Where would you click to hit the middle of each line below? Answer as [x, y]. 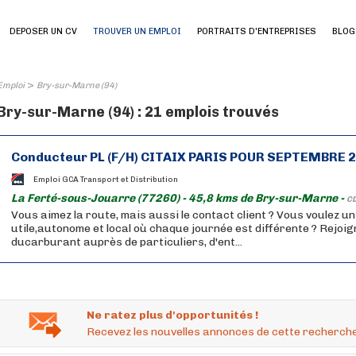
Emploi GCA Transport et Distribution [106, 179]
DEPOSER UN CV [43, 31]
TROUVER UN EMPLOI [137, 31]
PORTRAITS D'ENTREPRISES [257, 31]
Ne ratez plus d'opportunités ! [172, 315]
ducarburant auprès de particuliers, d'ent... [127, 242]
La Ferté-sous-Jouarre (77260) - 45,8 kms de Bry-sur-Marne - [179, 198]
